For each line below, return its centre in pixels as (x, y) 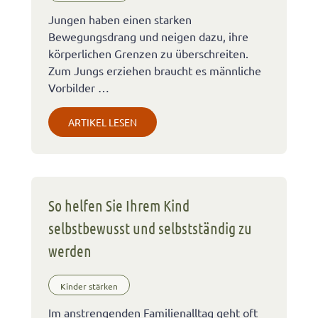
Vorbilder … (79, 87)
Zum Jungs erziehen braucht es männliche (155, 70)
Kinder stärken (89, 286)
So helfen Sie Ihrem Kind (119, 205)
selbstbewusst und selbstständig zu (150, 227)
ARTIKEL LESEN (103, 122)
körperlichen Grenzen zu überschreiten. (148, 53)
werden (70, 250)
